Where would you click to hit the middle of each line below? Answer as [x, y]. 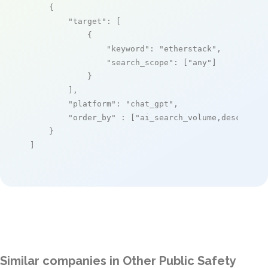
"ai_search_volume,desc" [190, 117]
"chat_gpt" [150, 103]
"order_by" [92, 117]
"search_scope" [140, 62]
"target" [87, 21]
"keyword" [128, 48]
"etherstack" [188, 48]
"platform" [92, 103]
